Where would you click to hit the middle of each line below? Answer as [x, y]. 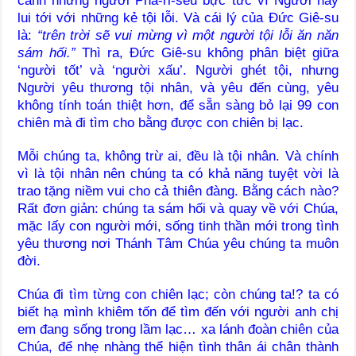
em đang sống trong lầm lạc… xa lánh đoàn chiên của [178, 329]
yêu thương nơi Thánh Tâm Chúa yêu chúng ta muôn [178, 243]
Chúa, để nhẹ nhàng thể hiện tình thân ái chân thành [178, 346]
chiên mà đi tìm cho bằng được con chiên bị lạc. [161, 122]
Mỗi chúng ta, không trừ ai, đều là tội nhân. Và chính [178, 156]
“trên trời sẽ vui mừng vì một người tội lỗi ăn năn [188, 35]
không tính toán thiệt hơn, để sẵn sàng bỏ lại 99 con [178, 105]
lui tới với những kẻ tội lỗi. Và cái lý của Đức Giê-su [178, 17]
